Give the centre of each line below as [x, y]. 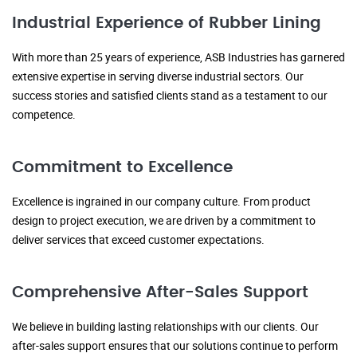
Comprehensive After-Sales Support [160, 293]
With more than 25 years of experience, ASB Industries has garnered [178, 57]
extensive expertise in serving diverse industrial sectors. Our [158, 76]
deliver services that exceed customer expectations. [138, 240]
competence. [44, 115]
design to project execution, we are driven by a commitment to [164, 221]
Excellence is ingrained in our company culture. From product [161, 202]
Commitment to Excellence [122, 168]
